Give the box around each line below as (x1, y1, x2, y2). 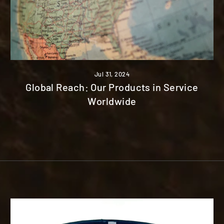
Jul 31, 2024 (94, 69, 130, 78)
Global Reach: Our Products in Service (25, 80, 198, 93)
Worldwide (87, 94, 136, 107)
